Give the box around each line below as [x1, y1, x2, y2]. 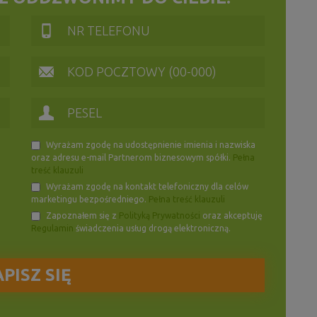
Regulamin [31, 223, 74, 233]
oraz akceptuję [200, 210, 263, 220]
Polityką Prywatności [119, 210, 200, 220]
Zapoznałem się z [44, 210, 119, 220]
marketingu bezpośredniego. [31, 194, 149, 204]
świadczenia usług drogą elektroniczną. [74, 223, 231, 233]
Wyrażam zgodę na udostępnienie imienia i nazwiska [44, 139, 255, 149]
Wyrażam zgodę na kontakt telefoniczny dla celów [44, 181, 248, 191]
